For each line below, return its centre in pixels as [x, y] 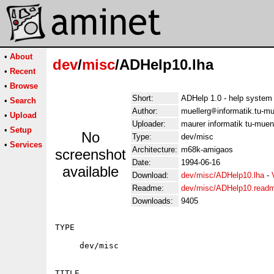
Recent [23, 71]
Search [23, 101]
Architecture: [155, 150]
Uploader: [149, 124]
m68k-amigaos [207, 150]
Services [26, 145]
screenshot [91, 154]
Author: [145, 111]
